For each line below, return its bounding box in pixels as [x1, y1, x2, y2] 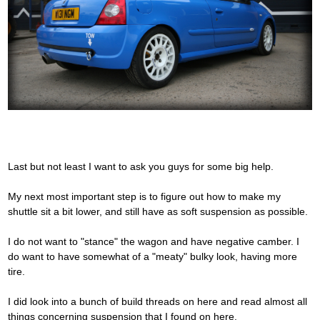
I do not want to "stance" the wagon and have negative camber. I [8, 235, 299, 247]
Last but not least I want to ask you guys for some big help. [8, 160, 274, 172]
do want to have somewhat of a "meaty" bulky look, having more [8, 250, 297, 262]
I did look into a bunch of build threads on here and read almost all [8, 295, 307, 307]
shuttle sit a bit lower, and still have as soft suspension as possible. [8, 205, 308, 217]
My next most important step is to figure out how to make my [8, 190, 281, 202]
